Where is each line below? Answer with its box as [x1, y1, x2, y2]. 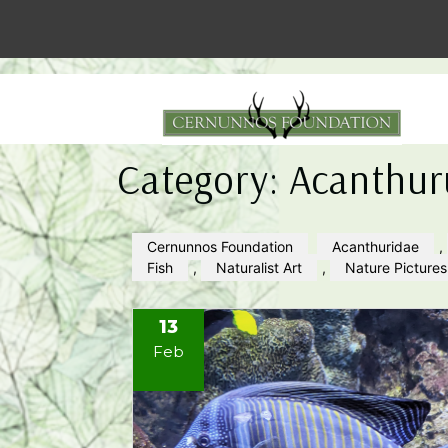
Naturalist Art [216, 259, 302, 276]
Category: [117, 154, 289, 204]
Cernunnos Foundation [147, 238, 293, 255]
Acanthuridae [332, 238, 419, 255]
